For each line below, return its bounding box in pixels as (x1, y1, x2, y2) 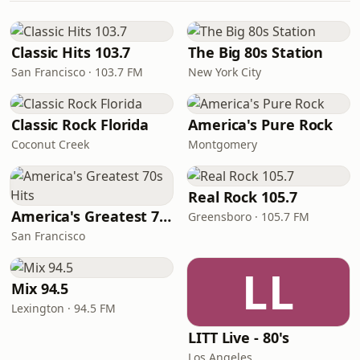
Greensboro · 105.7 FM (188, 209, 309, 224)
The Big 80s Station (188, 43, 324, 62)
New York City (188, 64, 261, 80)
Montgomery (188, 137, 257, 152)
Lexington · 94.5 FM (11, 301, 116, 316)
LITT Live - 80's (188, 328, 289, 347)
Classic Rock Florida (11, 115, 149, 134)
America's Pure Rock (188, 115, 333, 134)
